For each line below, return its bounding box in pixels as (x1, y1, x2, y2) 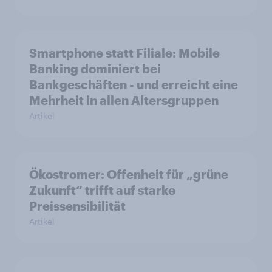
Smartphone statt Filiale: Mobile (29, 46, 220, 61)
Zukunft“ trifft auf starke (29, 183, 175, 198)
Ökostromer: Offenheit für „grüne (29, 167, 228, 182)
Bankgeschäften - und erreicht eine (29, 77, 238, 92)
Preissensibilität (29, 199, 126, 214)
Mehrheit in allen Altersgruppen (29, 93, 219, 108)
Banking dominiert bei (29, 61, 161, 76)
